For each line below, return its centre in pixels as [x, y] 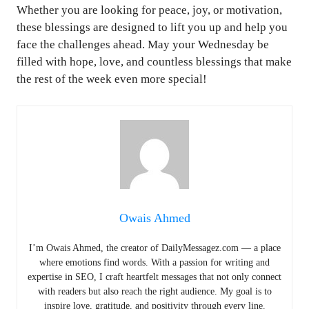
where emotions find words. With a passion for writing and [154, 262]
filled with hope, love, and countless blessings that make [154, 62]
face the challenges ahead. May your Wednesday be [143, 45]
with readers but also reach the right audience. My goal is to [154, 291]
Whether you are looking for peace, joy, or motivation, [149, 10]
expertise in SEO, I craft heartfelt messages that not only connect [154, 277]
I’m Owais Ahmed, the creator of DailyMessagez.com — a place [154, 248]
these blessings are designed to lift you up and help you [152, 28]
